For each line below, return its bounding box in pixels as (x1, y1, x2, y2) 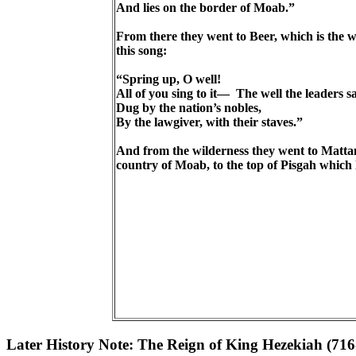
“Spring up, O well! (116, 72, 221, 87)
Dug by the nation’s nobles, (116, 101, 261, 115)
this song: (116, 44, 167, 58)
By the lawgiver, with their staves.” (116, 115, 303, 130)
